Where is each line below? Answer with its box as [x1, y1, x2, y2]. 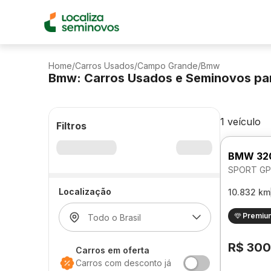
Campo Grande [137, 60, 198, 71]
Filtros [56, 120, 87, 132]
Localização [59, 186, 111, 197]
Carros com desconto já [76, 258, 171, 268]
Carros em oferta [76, 245, 149, 255]
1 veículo [220, 116, 261, 128]
